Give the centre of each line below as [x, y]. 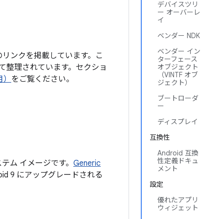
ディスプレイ [178, 122]
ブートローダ [178, 98]
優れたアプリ [178, 200]
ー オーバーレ [179, 12]
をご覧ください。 [43, 79]
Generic [87, 163]
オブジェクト [178, 67]
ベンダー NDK [179, 36]
